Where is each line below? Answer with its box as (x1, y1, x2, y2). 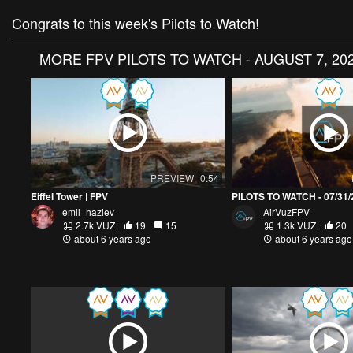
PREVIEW (150, 170, 194, 184)
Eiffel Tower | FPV (31, 188, 108, 203)
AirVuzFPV (262, 204, 310, 218)
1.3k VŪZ (273, 217, 316, 232)
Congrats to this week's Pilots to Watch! (12, 13, 259, 33)
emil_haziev (62, 204, 114, 218)
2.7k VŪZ (73, 217, 115, 232)
